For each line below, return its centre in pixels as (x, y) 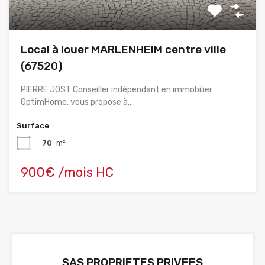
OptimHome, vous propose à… (77, 102)
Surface (33, 126)
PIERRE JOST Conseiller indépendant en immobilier (117, 90)
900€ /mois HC (67, 173)
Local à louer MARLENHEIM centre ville (123, 50)
